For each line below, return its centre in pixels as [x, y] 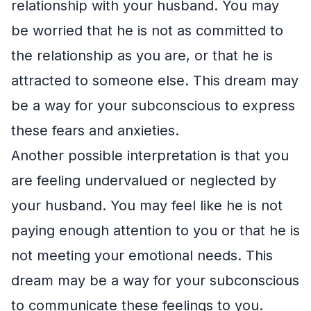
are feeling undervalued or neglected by [144, 180]
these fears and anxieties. [95, 130]
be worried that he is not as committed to [147, 30]
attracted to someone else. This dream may [155, 80]
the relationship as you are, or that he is [142, 55]
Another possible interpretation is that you [150, 155]
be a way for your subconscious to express [153, 105]
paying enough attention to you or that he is [155, 230]
